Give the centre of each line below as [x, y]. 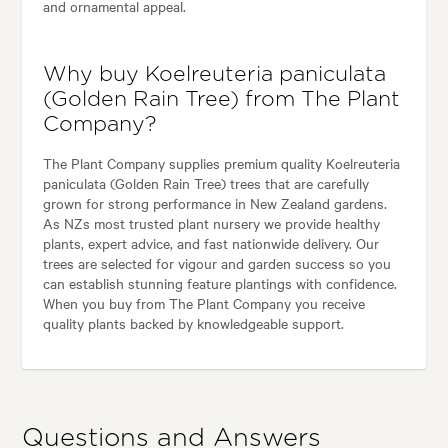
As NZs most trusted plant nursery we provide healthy [211, 222]
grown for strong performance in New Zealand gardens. [214, 202]
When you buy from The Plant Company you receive [203, 302]
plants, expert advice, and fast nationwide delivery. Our [210, 242]
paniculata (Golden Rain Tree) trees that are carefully [205, 182]
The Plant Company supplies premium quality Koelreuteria [221, 162]
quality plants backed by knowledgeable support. [193, 322]
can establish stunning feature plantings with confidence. [219, 282]
